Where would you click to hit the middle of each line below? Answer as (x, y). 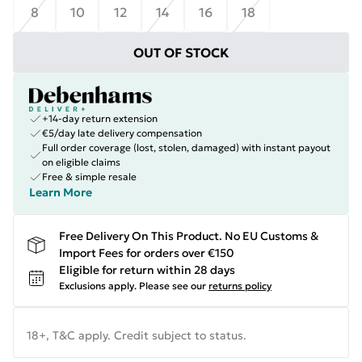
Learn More (61, 192)
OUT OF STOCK (181, 53)
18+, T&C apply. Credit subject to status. (137, 335)
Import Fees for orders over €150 (147, 253)
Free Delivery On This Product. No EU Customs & (189, 236)
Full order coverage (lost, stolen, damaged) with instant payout (186, 147)
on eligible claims (81, 162)
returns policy (240, 286)
